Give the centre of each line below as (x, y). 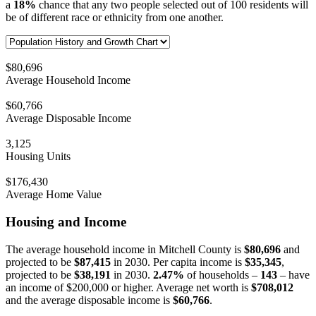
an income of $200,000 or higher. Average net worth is (128, 287)
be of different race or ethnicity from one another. (115, 18)
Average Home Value (54, 195)
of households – (222, 274)
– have (293, 274)
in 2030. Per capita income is (178, 262)
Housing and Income (66, 221)
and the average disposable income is (89, 300)
